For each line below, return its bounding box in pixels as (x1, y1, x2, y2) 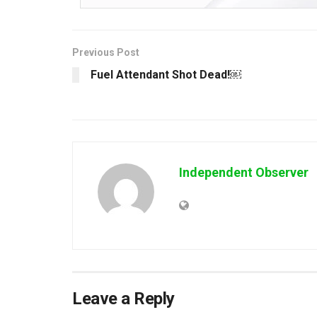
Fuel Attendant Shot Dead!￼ (91, 67, 241, 81)
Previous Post (72, 46, 139, 58)
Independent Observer (179, 164, 309, 180)
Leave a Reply (72, 288, 175, 309)
